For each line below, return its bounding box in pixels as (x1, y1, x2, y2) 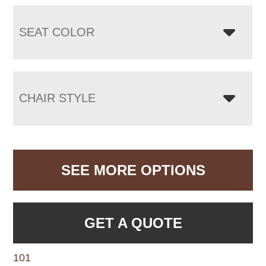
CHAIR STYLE (19, 91, 96, 104)
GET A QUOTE (84, 214, 182, 231)
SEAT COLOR (19, 25, 95, 39)
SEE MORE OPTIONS (61, 161, 205, 178)
